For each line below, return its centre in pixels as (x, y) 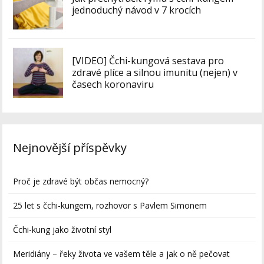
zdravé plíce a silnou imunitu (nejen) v (155, 72)
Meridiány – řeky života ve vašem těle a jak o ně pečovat (122, 253)
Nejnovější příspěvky (70, 147)
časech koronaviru (113, 84)
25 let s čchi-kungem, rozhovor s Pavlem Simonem (110, 205)
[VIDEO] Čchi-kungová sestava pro (148, 60)
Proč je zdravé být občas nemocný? (81, 181)
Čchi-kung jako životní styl (62, 229)
